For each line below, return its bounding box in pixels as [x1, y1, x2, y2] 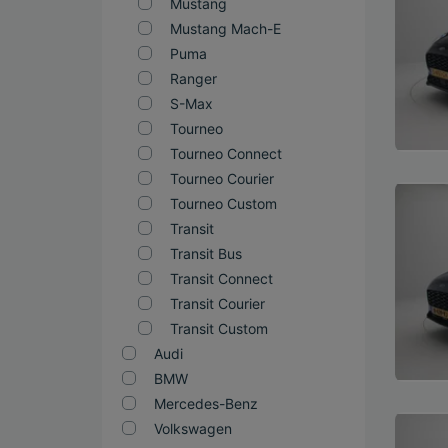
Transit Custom [170, 320, 268, 337]
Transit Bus [170, 245, 242, 262]
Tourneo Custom [170, 195, 277, 212]
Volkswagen [154, 420, 232, 437]
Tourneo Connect [170, 145, 282, 162]
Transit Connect [170, 270, 273, 287]
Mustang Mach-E [170, 20, 281, 37]
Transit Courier [170, 295, 265, 312]
